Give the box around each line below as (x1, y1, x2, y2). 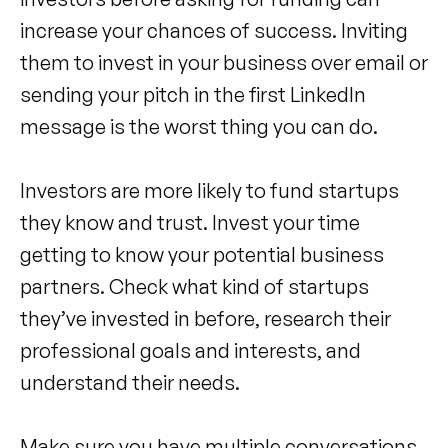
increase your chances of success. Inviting (20, 17, 408, 43)
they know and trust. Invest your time (20, 209, 360, 235)
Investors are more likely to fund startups (20, 177, 399, 203)
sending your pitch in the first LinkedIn (20, 81, 366, 107)
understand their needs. (20, 369, 244, 395)
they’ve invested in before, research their (20, 305, 391, 331)
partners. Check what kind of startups (20, 273, 369, 299)
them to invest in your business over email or (20, 49, 428, 75)
